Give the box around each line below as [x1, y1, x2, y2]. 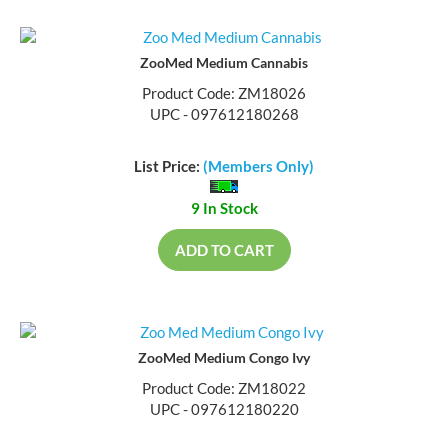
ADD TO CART [174, 243, 274, 262]
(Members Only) [203, 159, 314, 178]
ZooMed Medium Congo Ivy [138, 351, 310, 369]
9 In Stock [190, 201, 258, 220]
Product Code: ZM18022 [142, 381, 306, 400]
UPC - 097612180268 [149, 106, 299, 125]
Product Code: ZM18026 [142, 85, 306, 104]
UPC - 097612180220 [149, 402, 299, 421]
